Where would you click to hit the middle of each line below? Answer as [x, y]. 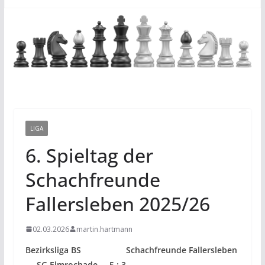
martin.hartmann [104, 229]
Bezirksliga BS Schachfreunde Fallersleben [131, 250]
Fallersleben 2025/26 [117, 203]
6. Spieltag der [89, 155]
